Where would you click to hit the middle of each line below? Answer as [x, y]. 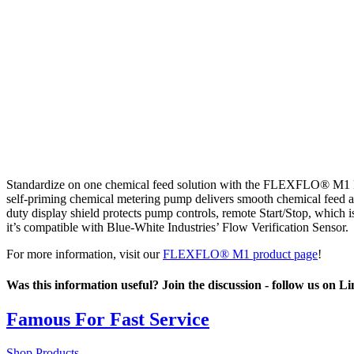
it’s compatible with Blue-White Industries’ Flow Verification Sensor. [177, 227]
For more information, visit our [85, 254]
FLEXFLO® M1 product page [240, 254]
